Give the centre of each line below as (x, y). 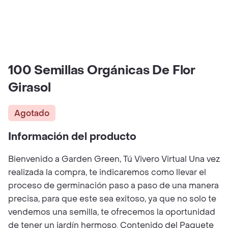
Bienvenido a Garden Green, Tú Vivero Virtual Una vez (114, 159)
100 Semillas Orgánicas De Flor (102, 70)
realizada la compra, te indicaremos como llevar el (107, 172)
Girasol (30, 88)
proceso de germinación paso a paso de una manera (113, 186)
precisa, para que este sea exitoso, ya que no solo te (112, 199)
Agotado (32, 113)
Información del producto (72, 137)
